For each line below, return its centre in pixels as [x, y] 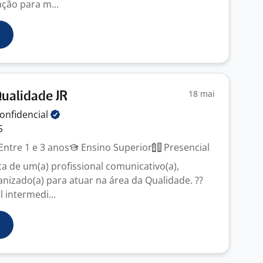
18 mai [202, 94]
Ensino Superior [115, 147]
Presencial [186, 147]
